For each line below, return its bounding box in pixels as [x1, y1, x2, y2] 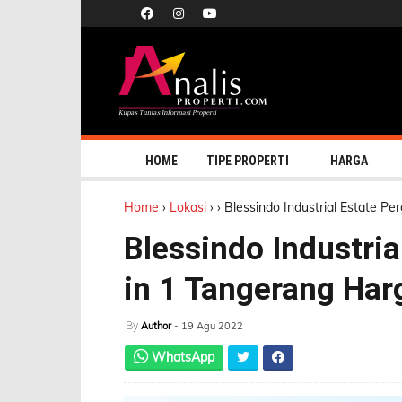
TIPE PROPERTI [206, 153, 289, 168]
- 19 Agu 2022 [174, 319, 243, 332]
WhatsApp [152, 349, 214, 365]
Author [141, 319, 171, 332]
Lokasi [170, 199, 206, 215]
